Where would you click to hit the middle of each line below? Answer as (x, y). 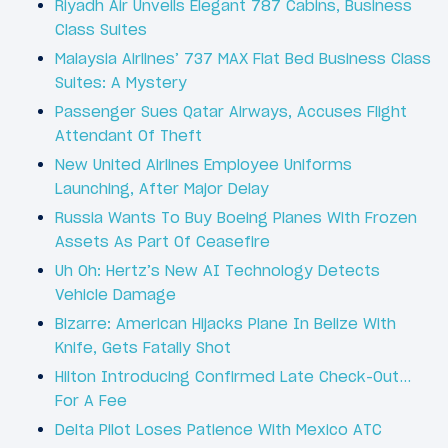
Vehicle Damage (115, 294)
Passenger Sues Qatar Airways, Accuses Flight (231, 111)
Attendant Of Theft (128, 135)
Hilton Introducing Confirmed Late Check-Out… (233, 376)
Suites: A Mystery (121, 82)
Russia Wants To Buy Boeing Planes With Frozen (236, 217)
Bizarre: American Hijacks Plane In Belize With (225, 323)
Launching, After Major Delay (162, 188)
